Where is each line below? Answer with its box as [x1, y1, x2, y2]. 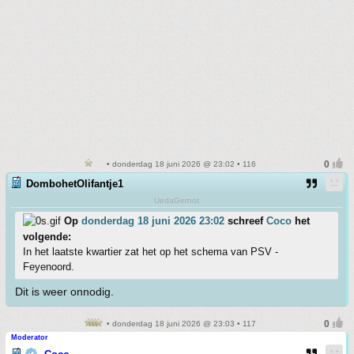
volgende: [23, 231, 71, 243]
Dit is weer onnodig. [15, 285, 114, 298]
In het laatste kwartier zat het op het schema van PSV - [23, 246, 278, 258]
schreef [224, 215, 266, 227]
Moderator [11, 333, 48, 341]
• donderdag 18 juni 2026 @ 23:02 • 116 [104, 160, 256, 168]
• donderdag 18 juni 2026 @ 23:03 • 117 [104, 319, 256, 328]
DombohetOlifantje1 [26, 178, 123, 190]
